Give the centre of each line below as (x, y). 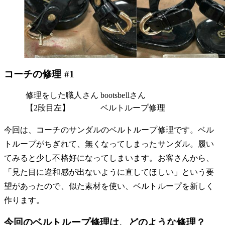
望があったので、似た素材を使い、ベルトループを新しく (109, 186)
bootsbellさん (123, 95)
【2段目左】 (48, 108)
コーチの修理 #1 (39, 74)
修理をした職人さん (62, 95)
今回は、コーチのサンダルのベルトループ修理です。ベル (109, 130)
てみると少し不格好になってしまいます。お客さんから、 (109, 158)
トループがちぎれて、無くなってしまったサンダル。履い (109, 144)
